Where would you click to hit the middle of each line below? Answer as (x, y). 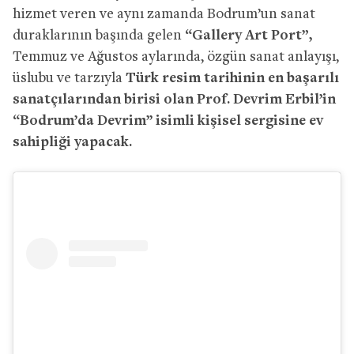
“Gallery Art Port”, (249, 36)
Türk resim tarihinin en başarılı (232, 78)
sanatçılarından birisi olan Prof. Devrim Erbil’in (174, 100)
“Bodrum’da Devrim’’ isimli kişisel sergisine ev (168, 121)
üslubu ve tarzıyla (69, 78)
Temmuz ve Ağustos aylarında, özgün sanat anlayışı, (176, 57)
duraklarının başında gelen (99, 36)
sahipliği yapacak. (72, 142)
